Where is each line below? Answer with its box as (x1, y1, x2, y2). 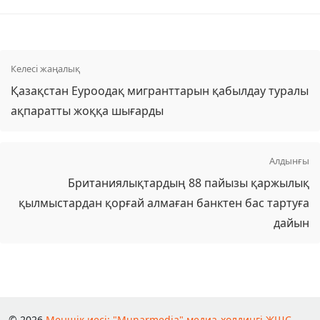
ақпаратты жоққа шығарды (11, 103, 164, 119)
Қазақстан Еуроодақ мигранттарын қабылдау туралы (11, 83, 309, 99)
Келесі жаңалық (11, 62, 80, 76)
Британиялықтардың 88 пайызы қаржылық (68, 175, 309, 191)
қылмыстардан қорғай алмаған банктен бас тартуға (19, 195, 309, 211)
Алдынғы (269, 154, 309, 168)
